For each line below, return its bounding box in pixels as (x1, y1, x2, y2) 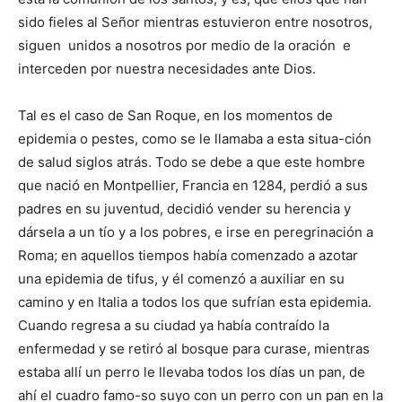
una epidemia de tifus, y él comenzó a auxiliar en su (18, 270, 345, 288)
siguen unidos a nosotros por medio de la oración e (18, 37, 351, 55)
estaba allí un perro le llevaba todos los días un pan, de (18, 363, 365, 381)
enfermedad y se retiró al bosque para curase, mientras (18, 340, 370, 358)
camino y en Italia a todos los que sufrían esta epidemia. (18, 293, 371, 311)
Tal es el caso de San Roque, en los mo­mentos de (18, 107, 333, 125)
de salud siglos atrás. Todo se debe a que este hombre (18, 153, 365, 171)
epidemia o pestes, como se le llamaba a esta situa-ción (18, 130, 371, 148)
